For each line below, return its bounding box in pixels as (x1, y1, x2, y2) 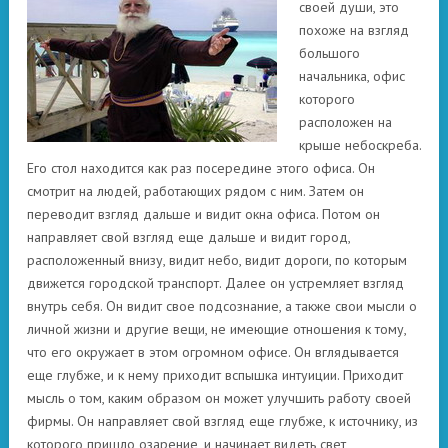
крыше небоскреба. (298, 136, 421, 154)
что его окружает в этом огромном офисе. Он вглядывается (27, 343, 399, 361)
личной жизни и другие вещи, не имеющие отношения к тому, (27, 320, 406, 338)
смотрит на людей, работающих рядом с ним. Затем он (27, 182, 364, 200)
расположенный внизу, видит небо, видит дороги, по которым (27, 251, 407, 269)
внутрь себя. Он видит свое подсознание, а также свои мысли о (27, 297, 417, 315)
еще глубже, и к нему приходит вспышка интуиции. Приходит (27, 366, 403, 384)
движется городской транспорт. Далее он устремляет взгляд (27, 274, 404, 292)
